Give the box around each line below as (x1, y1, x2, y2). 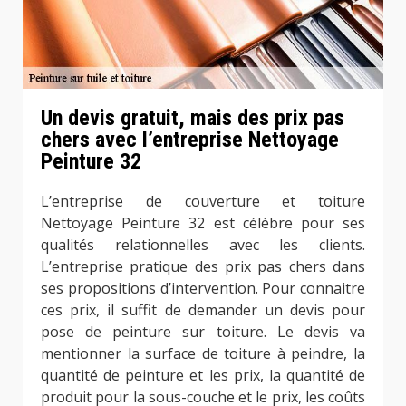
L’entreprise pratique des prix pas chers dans (41, 256, 365, 277)
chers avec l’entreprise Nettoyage (41, 127, 339, 153)
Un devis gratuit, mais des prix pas (41, 105, 344, 131)
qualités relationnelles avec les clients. (41, 235, 365, 256)
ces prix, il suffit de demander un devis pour (41, 300, 365, 321)
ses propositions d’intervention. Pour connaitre (41, 278, 365, 299)
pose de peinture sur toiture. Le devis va (41, 322, 365, 343)
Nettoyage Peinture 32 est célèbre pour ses (41, 213, 365, 234)
